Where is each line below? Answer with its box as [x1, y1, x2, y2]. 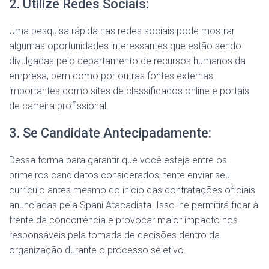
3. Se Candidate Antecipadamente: [9, 125, 211, 141]
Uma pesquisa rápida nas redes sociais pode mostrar [9, 25, 235, 37]
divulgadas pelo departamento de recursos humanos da [9, 55, 246, 67]
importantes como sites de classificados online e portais [9, 85, 249, 97]
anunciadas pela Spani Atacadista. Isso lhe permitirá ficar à [9, 199, 258, 211]
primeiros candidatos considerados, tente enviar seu [9, 169, 230, 181]
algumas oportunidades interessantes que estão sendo [9, 40, 241, 52]
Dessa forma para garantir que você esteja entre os [9, 154, 227, 166]
